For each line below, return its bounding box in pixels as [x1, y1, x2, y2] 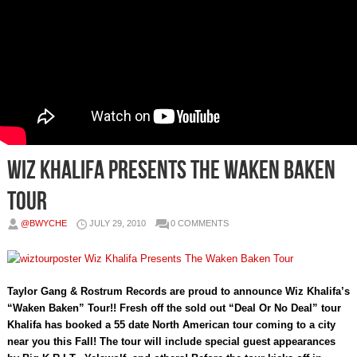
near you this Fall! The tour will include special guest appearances [6, 335, 335, 348]
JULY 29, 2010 [88, 218, 146, 229]
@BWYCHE [20, 218, 67, 229]
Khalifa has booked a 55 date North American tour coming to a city [6, 319, 335, 331]
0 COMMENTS [170, 218, 229, 229]
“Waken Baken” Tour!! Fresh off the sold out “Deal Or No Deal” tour [6, 302, 341, 315]
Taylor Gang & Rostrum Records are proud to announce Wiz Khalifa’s [6, 285, 350, 298]
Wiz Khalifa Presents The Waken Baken [6, 155, 335, 187]
